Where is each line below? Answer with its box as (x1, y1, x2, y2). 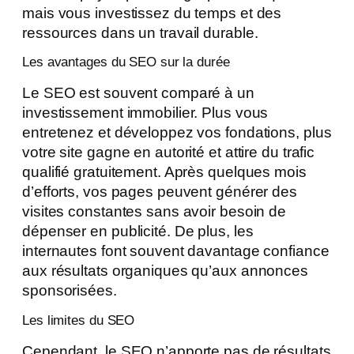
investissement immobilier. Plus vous (22, 104, 269, 122)
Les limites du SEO (22, 312, 135, 328)
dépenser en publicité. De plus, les (22, 223, 254, 240)
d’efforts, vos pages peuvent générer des (22, 183, 297, 201)
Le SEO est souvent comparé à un (22, 85, 254, 102)
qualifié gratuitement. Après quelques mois (22, 164, 307, 181)
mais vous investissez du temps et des (22, 4, 282, 21)
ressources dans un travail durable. (22, 24, 258, 41)
